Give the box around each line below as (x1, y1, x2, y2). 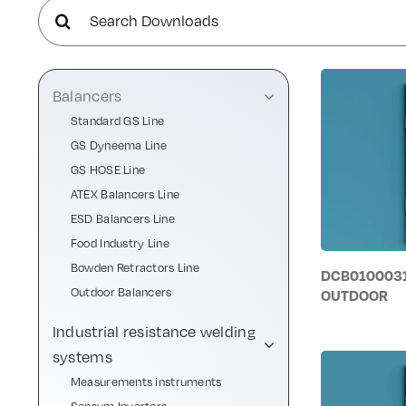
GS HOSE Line (70, 162, 146, 177)
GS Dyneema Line (70, 138, 168, 152)
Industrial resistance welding (52, 323, 256, 341)
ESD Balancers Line (70, 211, 175, 226)
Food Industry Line (70, 236, 169, 250)
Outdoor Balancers (70, 285, 172, 299)
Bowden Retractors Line (70, 260, 199, 275)
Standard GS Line (70, 113, 165, 128)
